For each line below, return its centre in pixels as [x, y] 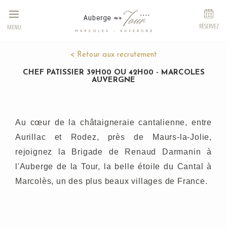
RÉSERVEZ [209, 26]
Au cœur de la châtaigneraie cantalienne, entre [113, 122]
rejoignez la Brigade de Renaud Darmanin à [113, 152]
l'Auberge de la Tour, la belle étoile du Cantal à [113, 166]
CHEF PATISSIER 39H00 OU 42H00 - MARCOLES [113, 73]
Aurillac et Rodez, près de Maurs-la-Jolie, [113, 137]
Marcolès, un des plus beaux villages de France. [111, 181]
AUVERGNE [113, 80]
